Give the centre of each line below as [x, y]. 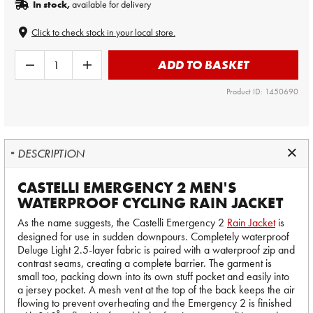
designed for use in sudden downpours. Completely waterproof [153, 236]
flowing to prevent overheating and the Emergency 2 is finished [154, 303]
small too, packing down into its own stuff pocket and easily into [153, 276]
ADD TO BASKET [203, 65]
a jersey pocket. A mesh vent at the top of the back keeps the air [156, 290]
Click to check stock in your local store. [103, 32]
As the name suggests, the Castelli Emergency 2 [122, 223]
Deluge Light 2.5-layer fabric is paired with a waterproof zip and [156, 250]
